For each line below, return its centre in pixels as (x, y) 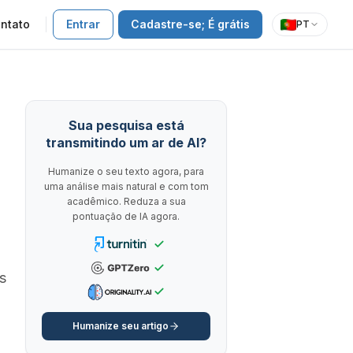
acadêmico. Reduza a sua (126, 201)
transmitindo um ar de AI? (126, 143)
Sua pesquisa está (126, 125)
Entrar (83, 24)
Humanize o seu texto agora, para (126, 171)
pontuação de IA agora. (126, 216)
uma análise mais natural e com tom (126, 186)
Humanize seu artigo (121, 326)
